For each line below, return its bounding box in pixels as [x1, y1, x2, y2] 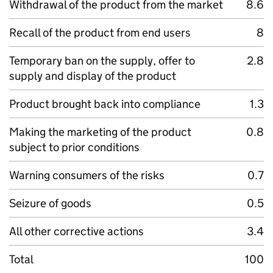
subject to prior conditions [9, 140, 140, 154]
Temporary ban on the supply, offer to [9, 54, 195, 68]
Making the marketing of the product [9, 125, 191, 139]
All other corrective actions [9, 224, 144, 238]
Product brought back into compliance [9, 97, 200, 111]
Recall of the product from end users [9, 26, 191, 40]
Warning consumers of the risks [9, 168, 165, 182]
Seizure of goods [9, 196, 91, 210]
